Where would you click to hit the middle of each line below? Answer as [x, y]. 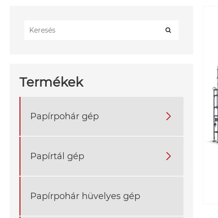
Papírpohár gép [64, 116]
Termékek [51, 82]
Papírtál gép [57, 156]
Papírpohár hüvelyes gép [85, 196]
